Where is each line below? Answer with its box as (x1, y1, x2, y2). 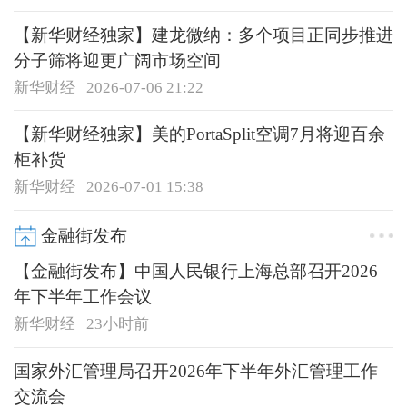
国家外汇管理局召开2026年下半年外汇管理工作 (13, 362, 378, 382)
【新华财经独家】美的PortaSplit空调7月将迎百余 (13, 124, 385, 144)
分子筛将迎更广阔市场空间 (13, 50, 221, 70)
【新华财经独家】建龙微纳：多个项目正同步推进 (13, 25, 393, 45)
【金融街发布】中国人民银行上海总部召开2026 (13, 262, 378, 282)
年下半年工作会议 (13, 287, 152, 307)
